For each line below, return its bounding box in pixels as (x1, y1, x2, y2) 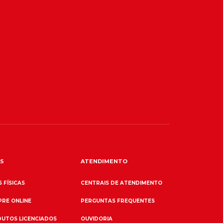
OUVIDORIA (80, 215, 112, 222)
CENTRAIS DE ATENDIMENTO (80, 179, 162, 186)
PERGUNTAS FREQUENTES (80, 197, 155, 204)
